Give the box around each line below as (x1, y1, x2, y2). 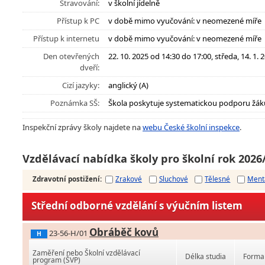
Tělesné (205, 174, 231, 184)
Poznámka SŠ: (50, 98, 99, 108)
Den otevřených (43, 51, 99, 62)
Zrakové (115, 174, 142, 184)
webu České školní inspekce (143, 122, 240, 132)
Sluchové (159, 174, 188, 184)
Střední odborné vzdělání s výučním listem (31, 199, 243, 213)
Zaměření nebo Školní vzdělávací (33, 248, 140, 258)
